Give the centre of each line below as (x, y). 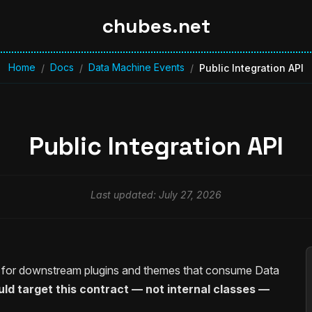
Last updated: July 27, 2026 (156, 195)
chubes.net (156, 26)
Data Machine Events (136, 67)
